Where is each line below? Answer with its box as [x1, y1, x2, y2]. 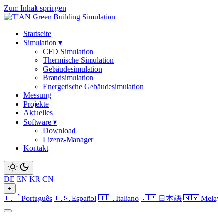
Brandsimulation [43, 73, 93, 82]
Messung [23, 91, 51, 99]
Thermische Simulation [43, 56, 114, 64]
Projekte [23, 100, 49, 108]
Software [23, 118, 53, 126]
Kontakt [23, 144, 48, 152]
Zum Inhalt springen [4, 4, 66, 12]
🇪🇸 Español [54, 194, 96, 202]
